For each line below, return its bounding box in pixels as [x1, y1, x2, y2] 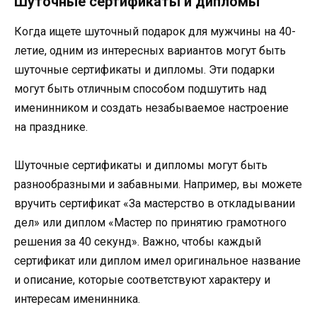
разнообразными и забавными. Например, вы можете [14, 178, 302, 192]
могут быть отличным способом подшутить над [14, 82, 267, 96]
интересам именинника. [14, 292, 140, 306]
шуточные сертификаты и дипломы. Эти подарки [14, 63, 275, 77]
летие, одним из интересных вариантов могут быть [14, 44, 286, 58]
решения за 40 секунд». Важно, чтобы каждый [14, 235, 261, 249]
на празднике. [14, 120, 88, 134]
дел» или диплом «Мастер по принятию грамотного [14, 216, 287, 230]
